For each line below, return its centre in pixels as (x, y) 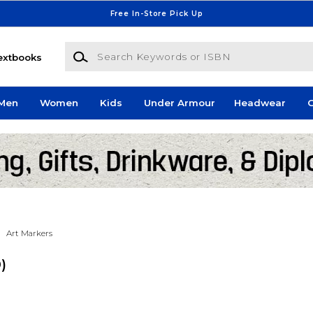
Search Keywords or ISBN (126, 49)
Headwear (260, 103)
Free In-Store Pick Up (156, 13)
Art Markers (29, 233)
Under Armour (179, 103)
